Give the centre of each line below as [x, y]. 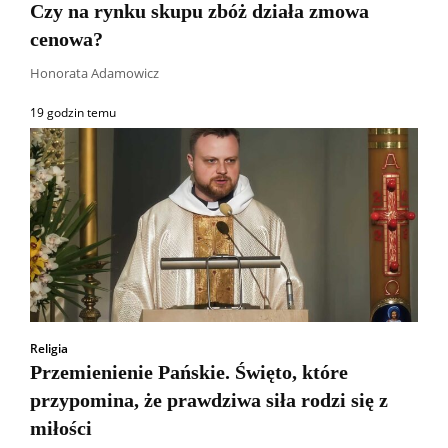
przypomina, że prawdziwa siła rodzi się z [209, 399]
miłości [61, 427]
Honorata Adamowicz [94, 72]
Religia [49, 348]
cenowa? [66, 38]
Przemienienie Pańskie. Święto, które [189, 371]
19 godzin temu [73, 112]
